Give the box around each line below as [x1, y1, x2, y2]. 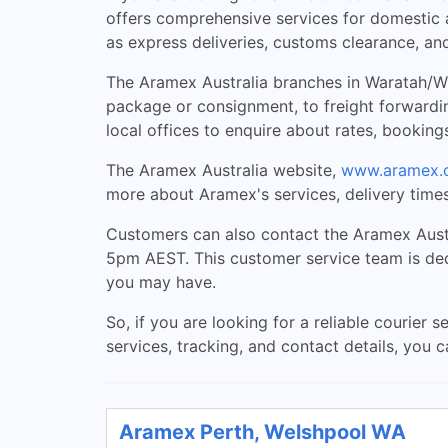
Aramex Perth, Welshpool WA [119, 420, 406, 444]
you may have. [106, 272, 216, 292]
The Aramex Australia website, [106, 160, 341, 180]
